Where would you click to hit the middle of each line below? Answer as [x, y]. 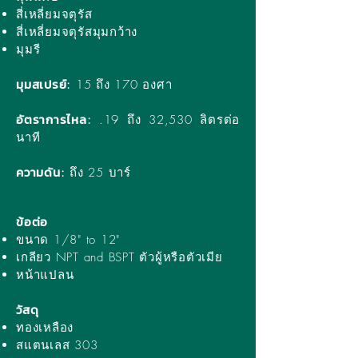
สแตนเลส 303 [62, 345]
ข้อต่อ [32, 222]
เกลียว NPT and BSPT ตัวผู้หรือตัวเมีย [119, 257]
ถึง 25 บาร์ [98, 173]
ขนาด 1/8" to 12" [68, 240]
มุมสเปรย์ [42, 84]
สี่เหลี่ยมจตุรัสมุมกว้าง [77, 32]
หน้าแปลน [45, 275]
